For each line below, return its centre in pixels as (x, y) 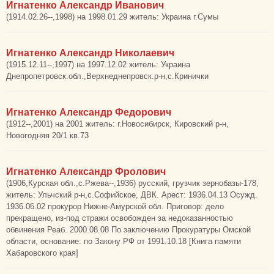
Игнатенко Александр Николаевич (90, 53)
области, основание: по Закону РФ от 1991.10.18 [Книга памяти (124, 241)
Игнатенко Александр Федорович (89, 112)
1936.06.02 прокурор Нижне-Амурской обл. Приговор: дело (115, 206)
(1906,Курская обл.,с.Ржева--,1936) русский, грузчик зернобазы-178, (132, 183)
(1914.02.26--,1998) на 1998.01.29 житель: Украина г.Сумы (112, 17)
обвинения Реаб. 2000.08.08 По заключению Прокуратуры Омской (128, 230)
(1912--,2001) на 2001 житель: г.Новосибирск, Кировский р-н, (117, 124)
